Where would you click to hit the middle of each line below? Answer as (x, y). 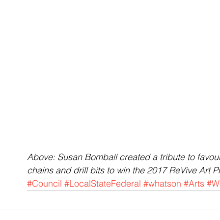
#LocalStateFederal (103, 183)
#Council (44, 183)
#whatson (162, 183)
